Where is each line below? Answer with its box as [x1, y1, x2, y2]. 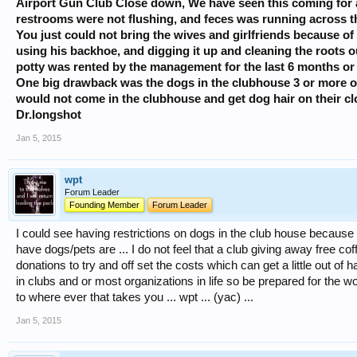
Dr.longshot [16, 108, 81, 122]
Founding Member [69, 200, 139, 210]
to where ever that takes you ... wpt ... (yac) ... [16, 291, 253, 304]
